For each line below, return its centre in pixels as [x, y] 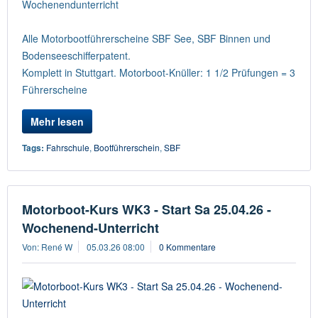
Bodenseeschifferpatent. [76, 55]
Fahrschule [68, 147]
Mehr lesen [57, 121]
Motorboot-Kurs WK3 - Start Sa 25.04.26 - [147, 209]
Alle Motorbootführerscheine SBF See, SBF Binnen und [146, 38]
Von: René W [47, 247]
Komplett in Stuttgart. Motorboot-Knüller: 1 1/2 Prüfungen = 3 [159, 72]
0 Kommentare [187, 247]
